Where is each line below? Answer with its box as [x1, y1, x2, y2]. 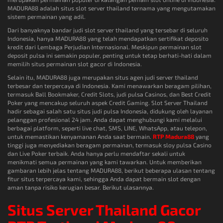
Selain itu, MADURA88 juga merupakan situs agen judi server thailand [7, 74, 198, 81]
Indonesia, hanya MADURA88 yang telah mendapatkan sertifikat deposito [7, 35, 209, 42]
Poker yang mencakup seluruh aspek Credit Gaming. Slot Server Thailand [7, 99, 208, 107]
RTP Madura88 [153, 133, 194, 140]
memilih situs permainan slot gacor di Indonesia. [7, 60, 142, 68]
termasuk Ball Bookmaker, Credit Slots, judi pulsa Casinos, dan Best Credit [7, 91, 211, 98]
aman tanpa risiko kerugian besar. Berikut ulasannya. [7, 184, 154, 191]
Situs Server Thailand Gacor [7, 201, 201, 219]
